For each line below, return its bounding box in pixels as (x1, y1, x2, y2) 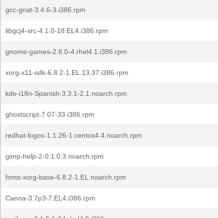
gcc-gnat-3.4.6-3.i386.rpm (5, 6, 86, 14)
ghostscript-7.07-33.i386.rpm (5, 110, 94, 118)
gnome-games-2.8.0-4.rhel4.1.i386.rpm (5, 48, 127, 55)
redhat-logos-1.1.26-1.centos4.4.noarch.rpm (5, 131, 142, 139)
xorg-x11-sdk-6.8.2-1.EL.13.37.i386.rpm (5, 69, 128, 76)
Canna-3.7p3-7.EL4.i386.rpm (5, 194, 95, 202)
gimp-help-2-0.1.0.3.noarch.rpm (5, 152, 104, 160)
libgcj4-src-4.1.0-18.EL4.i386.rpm (5, 27, 108, 35)
